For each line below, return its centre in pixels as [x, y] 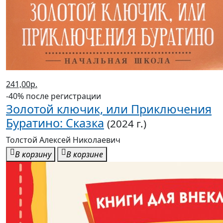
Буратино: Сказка [55, 123]
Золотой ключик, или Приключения [109, 109]
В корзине [85, 155]
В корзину [33, 155]
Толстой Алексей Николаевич [63, 140]
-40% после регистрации [54, 96]
